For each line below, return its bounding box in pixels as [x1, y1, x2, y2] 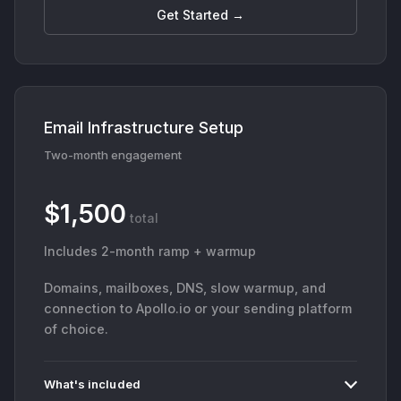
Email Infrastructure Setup [44, 117, 243, 137]
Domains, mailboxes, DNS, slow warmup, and [44, 279, 326, 295]
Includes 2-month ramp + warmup [44, 243, 256, 259]
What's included [44, 376, 141, 391]
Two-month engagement [44, 147, 182, 162]
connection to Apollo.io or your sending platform [44, 300, 352, 316]
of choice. [44, 320, 108, 337]
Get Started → [157, 6, 244, 22]
